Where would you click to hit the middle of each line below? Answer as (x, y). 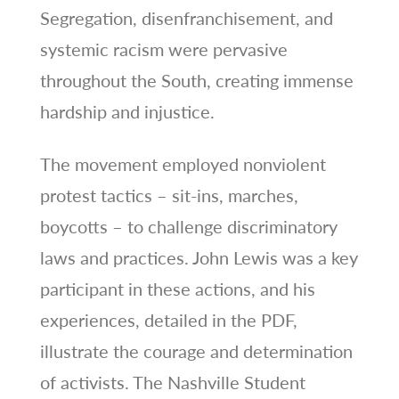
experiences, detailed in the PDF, (168, 319)
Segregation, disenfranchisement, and (186, 17)
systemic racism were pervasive (163, 49)
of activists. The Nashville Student (172, 382)
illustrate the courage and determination (196, 350)
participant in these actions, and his (177, 288)
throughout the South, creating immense (196, 80)
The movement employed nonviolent (183, 163)
